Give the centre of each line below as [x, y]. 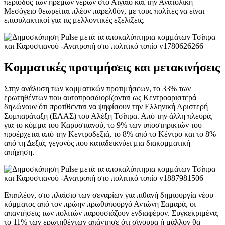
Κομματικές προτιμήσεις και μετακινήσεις [112, 67]
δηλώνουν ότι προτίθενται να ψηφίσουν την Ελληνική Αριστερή [106, 106]
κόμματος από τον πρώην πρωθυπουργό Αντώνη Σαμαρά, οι [100, 204]
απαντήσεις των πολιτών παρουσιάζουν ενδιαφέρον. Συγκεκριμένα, [111, 213]
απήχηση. [19, 152]
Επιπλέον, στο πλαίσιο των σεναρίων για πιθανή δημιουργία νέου [109, 195]
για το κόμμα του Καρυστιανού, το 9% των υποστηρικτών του [103, 125]
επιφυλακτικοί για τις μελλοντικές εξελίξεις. [74, 20]
